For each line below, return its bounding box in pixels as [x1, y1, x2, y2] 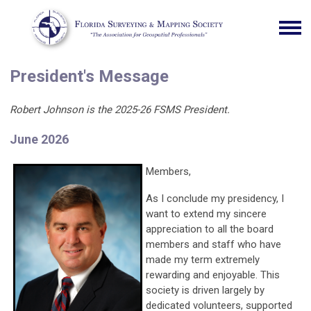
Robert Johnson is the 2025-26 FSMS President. [10, 103, 230, 117]
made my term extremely [146, 253, 260, 267]
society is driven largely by [146, 284, 264, 297]
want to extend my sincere [146, 208, 267, 221]
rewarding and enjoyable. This [146, 269, 280, 282]
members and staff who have [146, 238, 281, 251]
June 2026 [10, 132, 69, 147]
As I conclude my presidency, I [146, 192, 284, 205]
